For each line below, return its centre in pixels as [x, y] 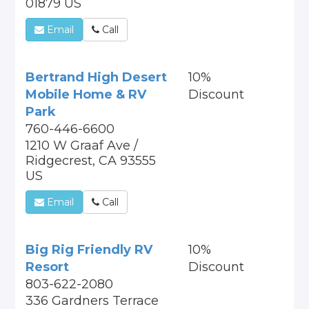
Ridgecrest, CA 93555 [91, 161]
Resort [48, 267]
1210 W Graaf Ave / [82, 146]
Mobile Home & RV [86, 94]
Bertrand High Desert [97, 77]
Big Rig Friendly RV [89, 250]
